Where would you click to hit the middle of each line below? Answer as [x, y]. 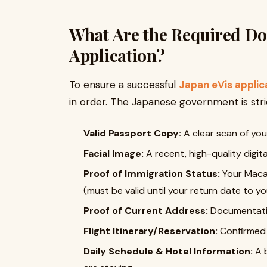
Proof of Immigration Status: [152, 174]
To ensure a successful [124, 85]
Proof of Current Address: [146, 211]
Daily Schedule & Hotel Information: [168, 252]
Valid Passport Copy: [132, 133]
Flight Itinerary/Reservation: [150, 231]
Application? [117, 55]
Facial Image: [114, 154]
